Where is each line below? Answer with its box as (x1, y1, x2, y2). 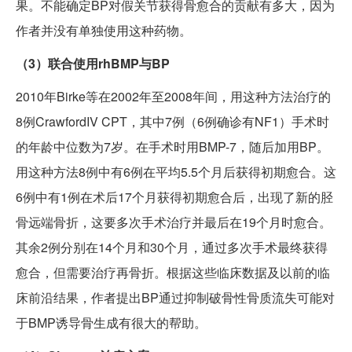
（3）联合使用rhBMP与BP (16, 54, 170, 73)
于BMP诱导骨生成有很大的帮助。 (16, 313, 207, 332)
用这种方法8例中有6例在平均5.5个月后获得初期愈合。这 (16, 163, 336, 181)
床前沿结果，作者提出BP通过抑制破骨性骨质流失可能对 (16, 288, 335, 307)
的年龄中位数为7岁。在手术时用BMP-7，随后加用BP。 (16, 137, 329, 156)
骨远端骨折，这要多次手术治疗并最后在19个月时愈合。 (16, 213, 332, 232)
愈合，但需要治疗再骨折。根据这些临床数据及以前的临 (16, 263, 330, 282)
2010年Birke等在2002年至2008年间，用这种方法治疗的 (16, 87, 331, 106)
